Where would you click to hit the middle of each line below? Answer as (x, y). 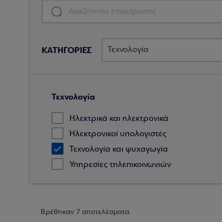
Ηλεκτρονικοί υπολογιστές (118, 134)
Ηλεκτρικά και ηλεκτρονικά (119, 119)
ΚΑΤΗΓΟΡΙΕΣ (67, 50)
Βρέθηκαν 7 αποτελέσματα (85, 212)
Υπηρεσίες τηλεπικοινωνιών (120, 165)
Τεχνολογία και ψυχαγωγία (119, 149)
